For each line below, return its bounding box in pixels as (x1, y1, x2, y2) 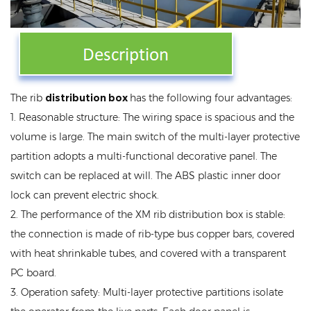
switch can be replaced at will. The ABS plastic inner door (10, 169, 280, 183)
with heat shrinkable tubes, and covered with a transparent (10, 247, 286, 260)
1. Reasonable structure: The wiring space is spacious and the (10, 111, 294, 124)
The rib (10, 92, 45, 105)
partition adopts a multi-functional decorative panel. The (10, 150, 277, 163)
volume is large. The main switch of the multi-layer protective (10, 131, 300, 144)
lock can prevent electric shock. (10, 189, 159, 202)
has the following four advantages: (130, 92, 292, 105)
